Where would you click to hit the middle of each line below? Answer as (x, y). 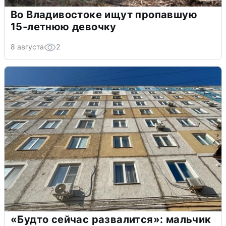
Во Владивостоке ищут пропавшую (104, 15)
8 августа (27, 47)
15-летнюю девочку (64, 27)
